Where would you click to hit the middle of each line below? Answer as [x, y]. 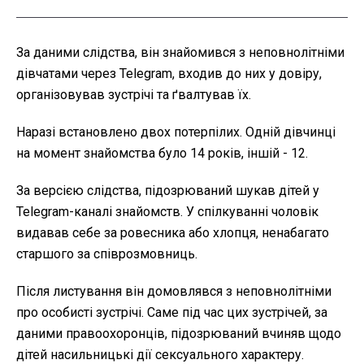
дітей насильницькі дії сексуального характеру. [160, 354]
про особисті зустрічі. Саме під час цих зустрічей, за [172, 312]
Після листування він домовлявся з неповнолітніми [174, 291]
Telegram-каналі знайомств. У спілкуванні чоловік [167, 211]
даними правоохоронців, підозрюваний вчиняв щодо [179, 333]
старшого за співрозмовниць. [107, 253]
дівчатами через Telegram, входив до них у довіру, [169, 73]
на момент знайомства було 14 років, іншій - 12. [162, 153]
